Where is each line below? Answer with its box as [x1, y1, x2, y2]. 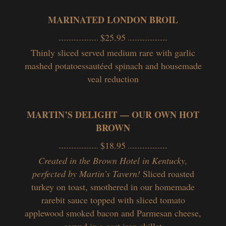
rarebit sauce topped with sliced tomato [41, 193, 185, 206]
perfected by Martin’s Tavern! [32, 167, 143, 180]
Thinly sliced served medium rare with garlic [31, 46, 195, 59]
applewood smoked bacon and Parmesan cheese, [25, 206, 201, 219]
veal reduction [87, 72, 139, 85]
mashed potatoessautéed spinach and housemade [24, 59, 202, 72]
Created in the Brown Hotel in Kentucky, [38, 154, 188, 166]
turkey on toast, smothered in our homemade [31, 180, 195, 193]
